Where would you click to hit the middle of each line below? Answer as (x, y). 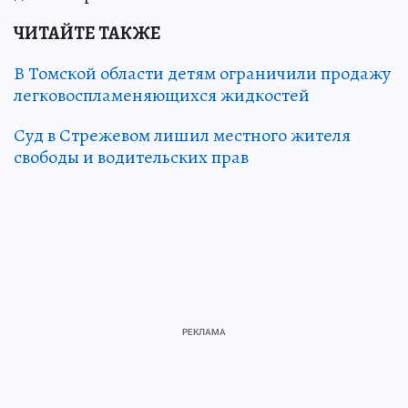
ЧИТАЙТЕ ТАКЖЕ (87, 34)
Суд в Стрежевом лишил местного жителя (182, 136)
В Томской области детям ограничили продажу (202, 74)
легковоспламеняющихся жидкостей (162, 96)
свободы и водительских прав (131, 158)
